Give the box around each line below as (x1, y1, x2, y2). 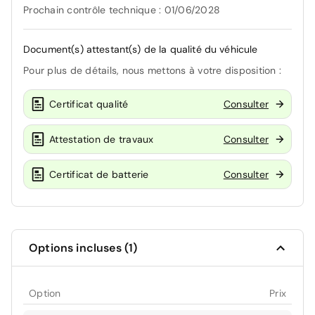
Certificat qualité (49, 97, 129, 110)
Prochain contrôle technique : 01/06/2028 (23, 4, 220, 17)
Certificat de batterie (49, 167, 149, 181)
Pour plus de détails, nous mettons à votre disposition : (23, 64, 281, 77)
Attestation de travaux (49, 132, 154, 146)
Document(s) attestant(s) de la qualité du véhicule (23, 43, 258, 56)
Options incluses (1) (29, 240, 138, 256)
